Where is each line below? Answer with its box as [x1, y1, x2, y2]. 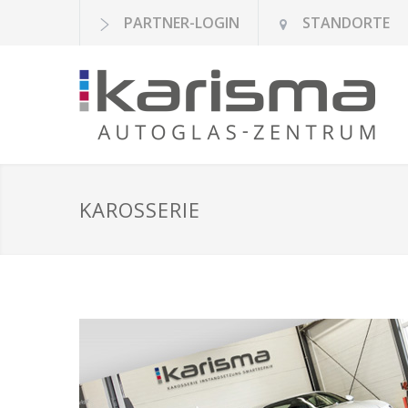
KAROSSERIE [79, 196, 200, 223]
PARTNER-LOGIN [124, 13, 240, 33]
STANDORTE [302, 13, 390, 33]
